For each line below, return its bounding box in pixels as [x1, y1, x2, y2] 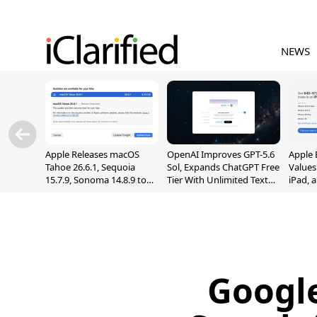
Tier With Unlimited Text [167, 173, 268, 186]
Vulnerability [45, 199, 98, 212]
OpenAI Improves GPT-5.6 [167, 148, 275, 161]
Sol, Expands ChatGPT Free [167, 161, 279, 173]
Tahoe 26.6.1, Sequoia [45, 161, 135, 173]
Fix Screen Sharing [45, 186, 122, 199]
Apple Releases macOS [45, 148, 139, 161]
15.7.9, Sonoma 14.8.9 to [45, 173, 146, 186]
